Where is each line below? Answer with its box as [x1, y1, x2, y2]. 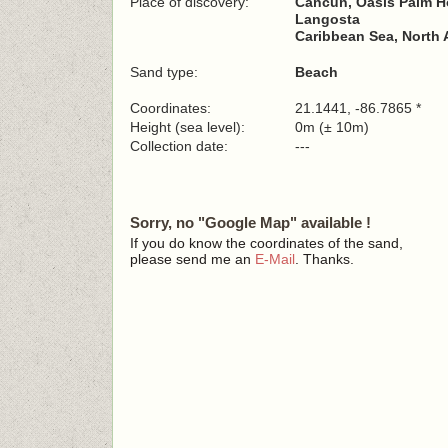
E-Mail [255, 251, 295, 267]
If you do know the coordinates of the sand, [130, 235, 403, 251]
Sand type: [130, 64, 198, 80]
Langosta [295, 11, 360, 27]
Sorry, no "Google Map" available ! [130, 214, 371, 231]
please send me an [130, 251, 255, 267]
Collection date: [130, 138, 232, 154]
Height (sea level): [130, 119, 245, 135]
